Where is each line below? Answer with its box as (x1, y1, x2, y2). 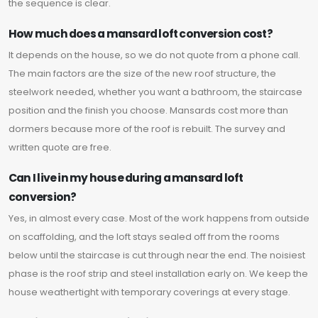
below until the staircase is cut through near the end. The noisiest (9, 248, 305, 263)
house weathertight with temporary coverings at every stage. (9, 285, 290, 300)
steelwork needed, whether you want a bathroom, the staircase (9, 85, 302, 99)
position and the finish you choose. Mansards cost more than (9, 104, 288, 118)
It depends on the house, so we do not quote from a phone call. (9, 48, 300, 62)
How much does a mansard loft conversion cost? (9, 26, 273, 42)
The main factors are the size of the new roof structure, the (9, 67, 276, 81)
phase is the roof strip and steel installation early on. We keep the (9, 267, 308, 281)
